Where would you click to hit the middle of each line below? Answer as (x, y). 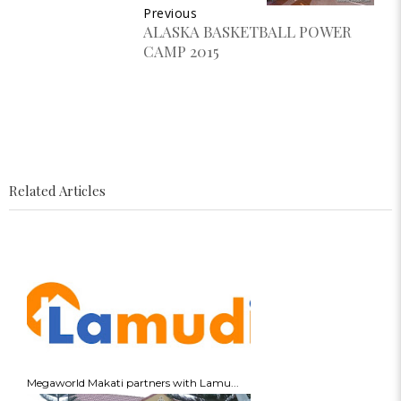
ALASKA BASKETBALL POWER (247, 32)
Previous (170, 13)
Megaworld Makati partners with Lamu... (133, 383)
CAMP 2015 (181, 51)
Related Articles (57, 191)
